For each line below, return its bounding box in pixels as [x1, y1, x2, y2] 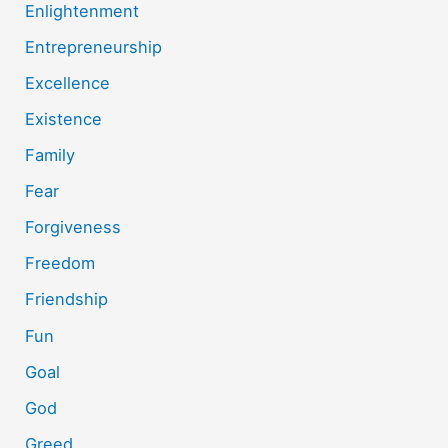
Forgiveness [25, 217, 122, 238]
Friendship [25, 289, 109, 310]
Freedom [25, 253, 96, 274]
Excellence [25, 72, 111, 93]
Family [25, 145, 76, 166]
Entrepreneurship [25, 36, 163, 57]
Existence [25, 109, 103, 129]
